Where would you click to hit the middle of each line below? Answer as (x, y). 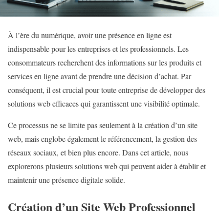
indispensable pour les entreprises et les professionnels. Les (98, 49)
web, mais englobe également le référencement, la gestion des (102, 139)
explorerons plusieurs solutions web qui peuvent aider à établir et (107, 166)
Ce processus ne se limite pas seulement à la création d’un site (103, 125)
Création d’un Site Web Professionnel (102, 206)
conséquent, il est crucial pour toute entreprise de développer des (107, 90)
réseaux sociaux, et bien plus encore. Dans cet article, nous (98, 153)
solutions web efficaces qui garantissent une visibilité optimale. (104, 104)
